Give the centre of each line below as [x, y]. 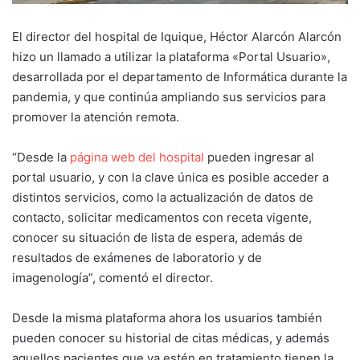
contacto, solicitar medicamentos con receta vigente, [162, 217]
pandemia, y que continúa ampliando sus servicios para [169, 96]
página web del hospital [139, 157]
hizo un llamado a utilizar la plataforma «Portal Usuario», [171, 56]
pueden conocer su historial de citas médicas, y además [171, 337]
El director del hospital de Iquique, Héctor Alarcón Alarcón [177, 36]
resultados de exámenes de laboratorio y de [137, 257]
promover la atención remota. [96, 117]
